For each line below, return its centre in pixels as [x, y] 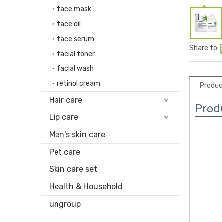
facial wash [75, 69]
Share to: [204, 48]
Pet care [65, 152]
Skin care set [73, 169]
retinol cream [79, 83]
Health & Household [86, 187]
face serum [76, 39]
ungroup [65, 204]
